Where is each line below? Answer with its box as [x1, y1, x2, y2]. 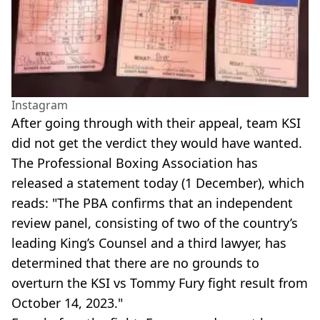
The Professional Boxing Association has [11, 154, 258, 171]
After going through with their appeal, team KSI [11, 114, 301, 131]
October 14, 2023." [11, 294, 123, 311]
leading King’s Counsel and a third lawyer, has [11, 234, 286, 251]
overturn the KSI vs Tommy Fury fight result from [11, 274, 308, 291]
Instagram [11, 96, 68, 113]
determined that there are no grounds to [11, 254, 259, 271]
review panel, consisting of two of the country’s [11, 214, 298, 231]
